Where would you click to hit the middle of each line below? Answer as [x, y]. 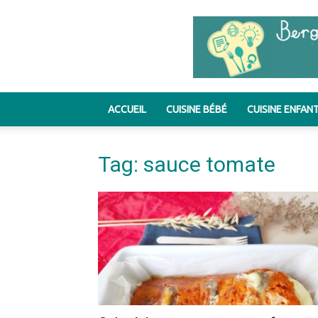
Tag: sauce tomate [187, 164]
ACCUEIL [127, 109]
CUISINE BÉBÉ [197, 109]
